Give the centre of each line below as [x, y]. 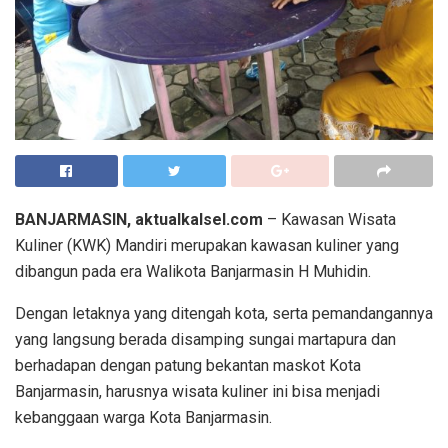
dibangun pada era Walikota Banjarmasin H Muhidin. [193, 272]
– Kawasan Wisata [329, 220]
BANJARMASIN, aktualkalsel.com [139, 220]
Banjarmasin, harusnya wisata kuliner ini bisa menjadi [197, 392]
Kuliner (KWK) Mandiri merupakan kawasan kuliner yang [207, 246]
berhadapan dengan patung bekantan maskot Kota [188, 366]
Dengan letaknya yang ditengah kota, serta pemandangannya [224, 314]
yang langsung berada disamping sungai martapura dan [205, 340]
